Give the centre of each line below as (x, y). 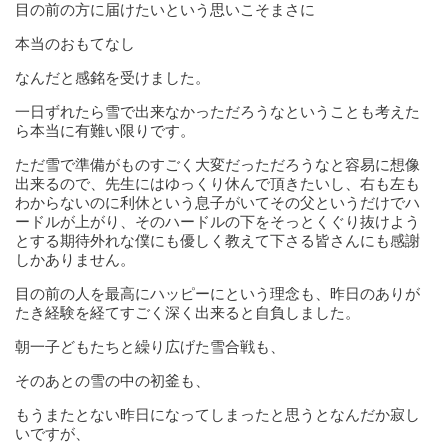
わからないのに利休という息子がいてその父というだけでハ (217, 202)
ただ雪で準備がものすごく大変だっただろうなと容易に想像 (217, 164)
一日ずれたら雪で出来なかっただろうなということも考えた (217, 111)
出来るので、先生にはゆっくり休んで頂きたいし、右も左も (217, 183)
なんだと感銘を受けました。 (112, 77)
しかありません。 (75, 259)
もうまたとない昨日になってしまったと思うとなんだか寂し (217, 414)
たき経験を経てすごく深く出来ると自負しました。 (187, 312)
